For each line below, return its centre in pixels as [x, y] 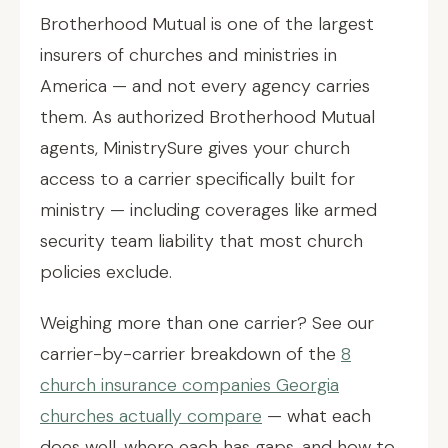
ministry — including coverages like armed [208, 210]
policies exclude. [106, 272]
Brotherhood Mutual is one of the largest [207, 24]
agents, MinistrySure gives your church [195, 148]
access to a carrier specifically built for [197, 179]
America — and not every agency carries [205, 86]
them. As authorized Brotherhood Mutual [207, 117]
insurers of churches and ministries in [188, 55]
